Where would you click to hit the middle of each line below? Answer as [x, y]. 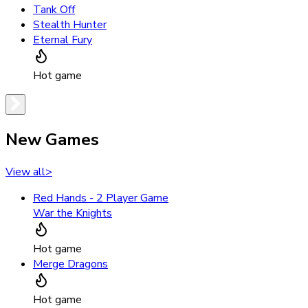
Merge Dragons [70, 264]
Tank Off [54, 10]
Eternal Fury [63, 40]
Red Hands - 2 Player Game [101, 198]
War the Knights [73, 213]
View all [25, 172]
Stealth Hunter [70, 25]
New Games [52, 139]
